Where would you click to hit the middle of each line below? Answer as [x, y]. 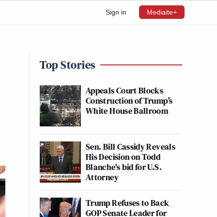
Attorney [102, 177]
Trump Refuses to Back [128, 203]
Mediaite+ [162, 12]
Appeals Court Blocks [125, 90]
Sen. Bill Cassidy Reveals [131, 147]
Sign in [116, 12]
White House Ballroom [127, 111]
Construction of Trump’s [129, 101]
